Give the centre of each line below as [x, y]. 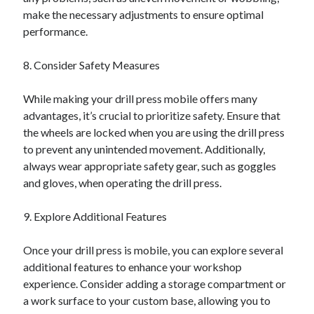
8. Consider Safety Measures [92, 65]
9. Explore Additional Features [95, 216]
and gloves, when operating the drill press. [123, 183]
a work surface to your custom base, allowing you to [147, 300]
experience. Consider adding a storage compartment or [155, 284]
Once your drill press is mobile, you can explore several [153, 250]
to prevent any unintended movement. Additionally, [144, 149]
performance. [56, 31]
